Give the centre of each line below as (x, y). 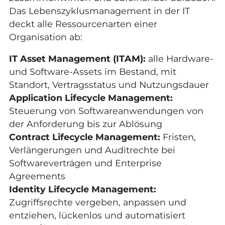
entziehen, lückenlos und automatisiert (97, 215)
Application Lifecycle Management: (91, 98)
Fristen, (178, 137)
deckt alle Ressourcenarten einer (83, 24)
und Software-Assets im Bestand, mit (92, 72)
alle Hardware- (179, 59)
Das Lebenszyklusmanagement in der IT (99, 11)
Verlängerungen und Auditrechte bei (92, 150)
